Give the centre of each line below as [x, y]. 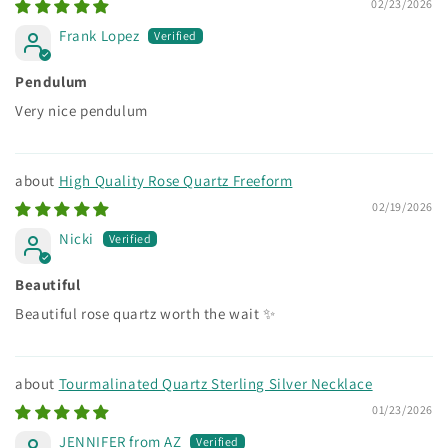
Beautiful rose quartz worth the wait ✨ [145, 313]
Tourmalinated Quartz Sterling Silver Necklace [215, 383]
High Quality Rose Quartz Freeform [175, 180]
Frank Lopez [99, 35]
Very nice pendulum [81, 110]
